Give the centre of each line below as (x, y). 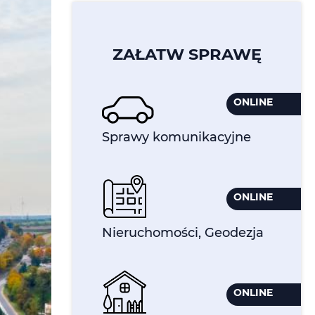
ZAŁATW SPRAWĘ (187, 54)
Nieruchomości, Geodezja (183, 232)
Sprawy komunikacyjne (176, 137)
